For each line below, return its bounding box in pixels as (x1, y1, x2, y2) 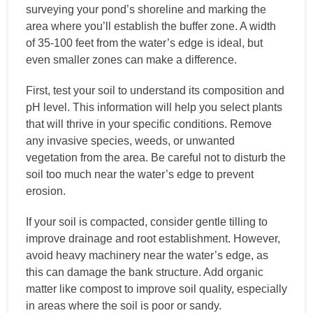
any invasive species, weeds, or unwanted (26, 134, 235, 147)
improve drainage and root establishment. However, (26, 232, 280, 245)
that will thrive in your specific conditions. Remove (26, 117, 272, 130)
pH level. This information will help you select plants (26, 101, 282, 113)
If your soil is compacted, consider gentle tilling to (26, 215, 268, 228)
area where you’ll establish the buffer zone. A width (26, 20, 276, 32)
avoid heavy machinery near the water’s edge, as (26, 249, 268, 261)
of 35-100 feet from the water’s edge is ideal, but (26, 36, 263, 49)
